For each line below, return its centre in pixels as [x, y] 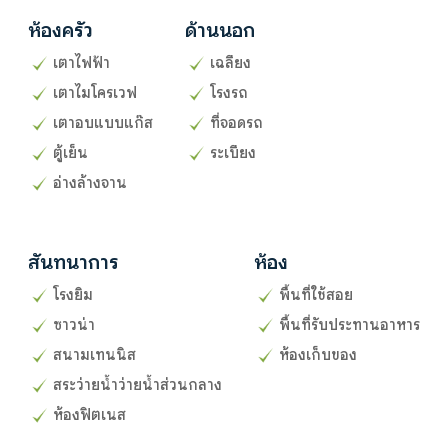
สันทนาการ [73, 262]
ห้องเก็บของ [318, 354]
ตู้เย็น [70, 152]
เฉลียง [230, 62]
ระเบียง [233, 152]
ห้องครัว [60, 30]
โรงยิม [73, 294]
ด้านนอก [220, 30]
